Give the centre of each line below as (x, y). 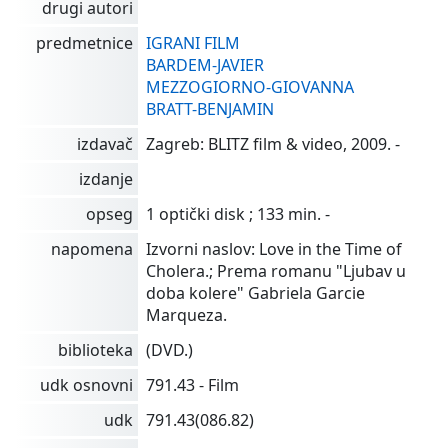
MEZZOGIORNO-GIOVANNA (250, 87)
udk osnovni (86, 385)
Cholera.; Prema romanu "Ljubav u (276, 271)
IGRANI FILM (193, 43)
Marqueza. (186, 315)
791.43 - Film (192, 385)
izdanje (106, 179)
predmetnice (84, 43)
